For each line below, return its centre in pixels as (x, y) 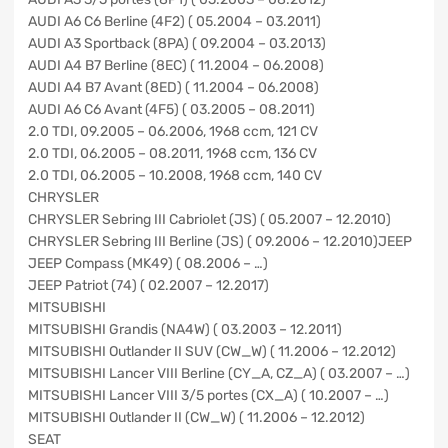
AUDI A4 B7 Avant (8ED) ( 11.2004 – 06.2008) (173, 87)
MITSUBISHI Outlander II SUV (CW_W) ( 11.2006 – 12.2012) (212, 351)
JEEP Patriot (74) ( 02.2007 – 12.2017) (148, 285)
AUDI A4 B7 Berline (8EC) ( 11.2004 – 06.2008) (176, 65)
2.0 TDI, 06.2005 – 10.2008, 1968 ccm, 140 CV (175, 175)
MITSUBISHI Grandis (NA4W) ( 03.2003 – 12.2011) (185, 329)
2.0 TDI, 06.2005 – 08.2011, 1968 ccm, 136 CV (172, 153)
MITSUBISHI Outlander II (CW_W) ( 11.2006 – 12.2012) (196, 417)
